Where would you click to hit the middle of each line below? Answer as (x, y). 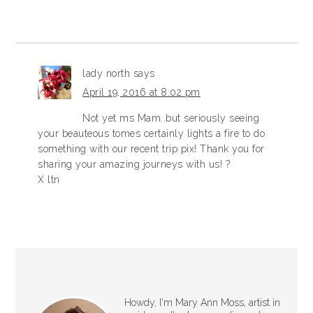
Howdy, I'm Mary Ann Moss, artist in (202, 303)
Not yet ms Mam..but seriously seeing (171, 118)
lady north (107, 73)
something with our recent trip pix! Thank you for (151, 149)
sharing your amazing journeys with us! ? (134, 164)
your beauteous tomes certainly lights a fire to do (152, 133)
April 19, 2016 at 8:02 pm (141, 92)
